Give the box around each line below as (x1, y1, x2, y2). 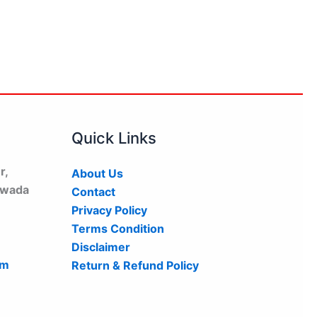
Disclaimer (71, 240, 130, 254)
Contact (71, 185, 115, 199)
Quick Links (71, 129, 156, 147)
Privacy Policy (71, 203, 147, 217)
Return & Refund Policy (71, 258, 199, 272)
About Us (71, 166, 123, 180)
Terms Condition (71, 221, 164, 236)
